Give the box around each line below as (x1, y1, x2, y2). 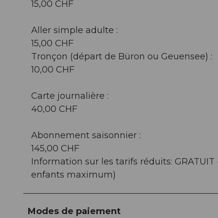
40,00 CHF (31, 103, 77, 114)
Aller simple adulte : (31, 24, 118, 36)
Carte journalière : (31, 90, 109, 101)
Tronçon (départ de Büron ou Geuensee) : (31, 51, 212, 62)
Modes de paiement (28, 205, 121, 217)
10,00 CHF (31, 64, 74, 75)
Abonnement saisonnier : (31, 129, 141, 141)
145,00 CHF (31, 143, 79, 154)
